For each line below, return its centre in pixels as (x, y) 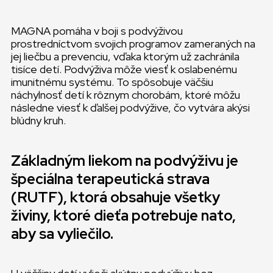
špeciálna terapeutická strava (110, 179)
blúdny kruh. (38, 120)
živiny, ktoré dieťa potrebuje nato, (123, 215)
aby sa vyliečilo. (62, 234)
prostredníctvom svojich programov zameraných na (133, 44)
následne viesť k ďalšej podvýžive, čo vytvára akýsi (130, 108)
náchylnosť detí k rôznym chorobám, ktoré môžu (126, 95)
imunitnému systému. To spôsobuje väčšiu (112, 82)
